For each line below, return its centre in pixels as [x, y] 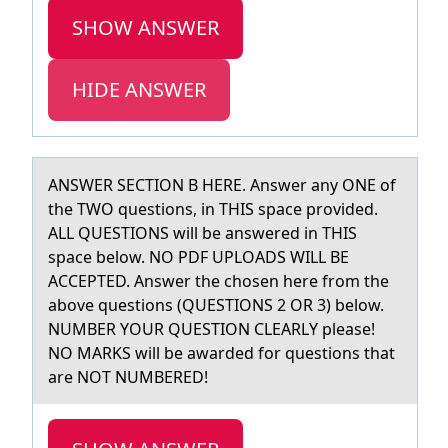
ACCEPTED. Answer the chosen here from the [218, 281]
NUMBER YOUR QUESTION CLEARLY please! [211, 329]
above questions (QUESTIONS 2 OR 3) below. [216, 305]
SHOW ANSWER [145, 27]
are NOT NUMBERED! [128, 377]
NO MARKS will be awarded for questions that [221, 353]
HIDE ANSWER [139, 89]
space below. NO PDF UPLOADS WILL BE [198, 257]
